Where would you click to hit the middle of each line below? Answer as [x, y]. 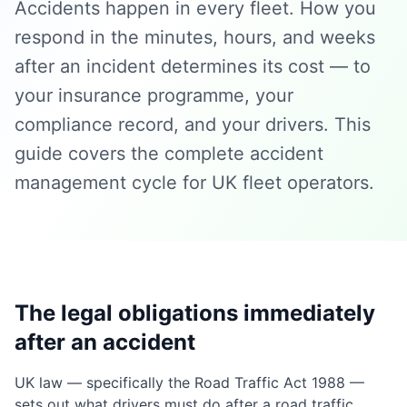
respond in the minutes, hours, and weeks [195, 37]
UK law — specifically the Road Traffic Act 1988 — [189, 382]
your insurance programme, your [154, 95]
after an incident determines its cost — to [193, 66]
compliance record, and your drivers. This [193, 124]
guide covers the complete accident [169, 154]
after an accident [105, 342]
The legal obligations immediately [195, 313]
